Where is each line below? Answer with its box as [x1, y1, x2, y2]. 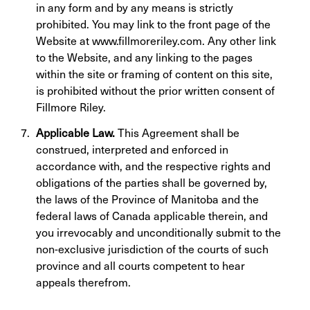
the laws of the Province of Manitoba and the [36, 191, 259, 206]
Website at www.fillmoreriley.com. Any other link [36, 33, 276, 48]
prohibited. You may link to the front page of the [36, 16, 271, 31]
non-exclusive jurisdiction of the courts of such [36, 241, 268, 256]
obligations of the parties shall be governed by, [36, 174, 267, 190]
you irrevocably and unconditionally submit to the [36, 224, 281, 239]
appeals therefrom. [36, 274, 131, 289]
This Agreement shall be [115, 125, 239, 140]
